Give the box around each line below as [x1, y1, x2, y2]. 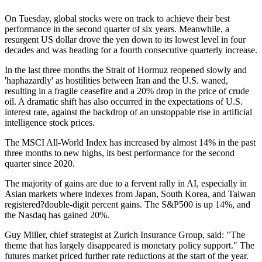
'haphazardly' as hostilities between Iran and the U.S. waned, [5, 75, 228, 85]
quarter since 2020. [5, 158, 75, 168]
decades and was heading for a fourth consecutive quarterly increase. [5, 44, 257, 55]
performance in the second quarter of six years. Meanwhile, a [5, 23, 229, 34]
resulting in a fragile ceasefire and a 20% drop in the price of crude [5, 85, 249, 96]
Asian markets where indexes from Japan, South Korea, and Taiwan [5, 188, 256, 199]
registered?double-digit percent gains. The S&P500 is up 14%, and [5, 199, 250, 209]
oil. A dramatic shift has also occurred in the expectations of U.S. [5, 96, 243, 106]
